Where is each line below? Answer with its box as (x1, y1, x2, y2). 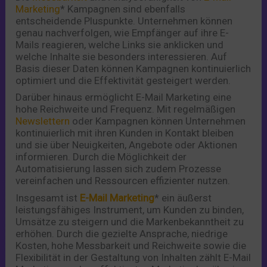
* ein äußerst (154, 191, 212, 204)
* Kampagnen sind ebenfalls (60, 2, 186, 15)
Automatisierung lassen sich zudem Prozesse (15, 163, 222, 175)
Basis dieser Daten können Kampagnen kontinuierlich (15, 62, 252, 74)
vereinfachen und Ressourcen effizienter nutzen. (15, 175, 231, 187)
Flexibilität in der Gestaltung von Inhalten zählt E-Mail (15, 251, 252, 263)
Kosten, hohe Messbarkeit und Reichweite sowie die (15, 239, 247, 252)
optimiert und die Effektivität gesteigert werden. (15, 74, 231, 86)
